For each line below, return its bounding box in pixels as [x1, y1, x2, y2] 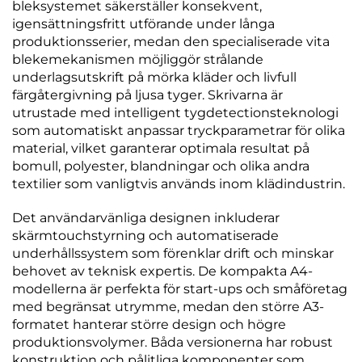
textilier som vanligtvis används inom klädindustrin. [12, 176, 345, 192]
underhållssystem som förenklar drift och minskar [12, 246, 334, 262]
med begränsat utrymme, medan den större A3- [12, 299, 324, 315]
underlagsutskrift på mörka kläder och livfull [12, 69, 297, 86]
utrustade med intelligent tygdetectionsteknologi [12, 105, 339, 121]
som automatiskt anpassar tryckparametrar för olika [12, 123, 345, 139]
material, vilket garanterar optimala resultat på [12, 141, 309, 157]
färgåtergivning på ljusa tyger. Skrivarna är [12, 87, 283, 103]
